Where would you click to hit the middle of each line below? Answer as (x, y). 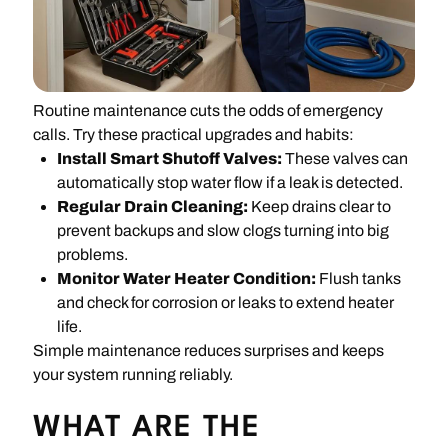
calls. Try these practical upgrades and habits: (194, 135)
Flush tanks (359, 279)
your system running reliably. (133, 375)
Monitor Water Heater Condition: (187, 279)
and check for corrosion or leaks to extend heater (226, 303)
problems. (93, 255)
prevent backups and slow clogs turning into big (223, 231)
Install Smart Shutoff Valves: (170, 159)
